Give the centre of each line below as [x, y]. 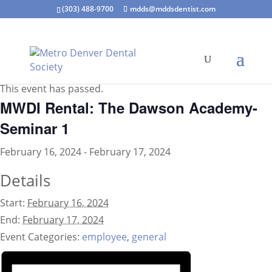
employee [104, 237]
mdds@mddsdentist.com [172, 9]
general [149, 237]
